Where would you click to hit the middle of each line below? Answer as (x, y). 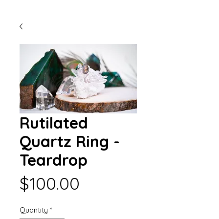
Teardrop (54, 160)
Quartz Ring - (70, 142)
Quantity (34, 210)
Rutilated (54, 123)
